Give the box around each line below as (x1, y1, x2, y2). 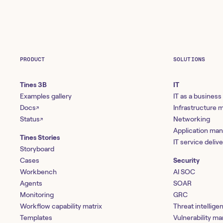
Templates (20, 214, 52, 222)
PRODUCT (20, 56, 45, 63)
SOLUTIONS (173, 56, 206, 63)
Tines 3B (20, 81, 47, 89)
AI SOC (173, 168, 195, 176)
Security (173, 156, 200, 164)
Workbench (20, 168, 57, 176)
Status (20, 115, 40, 123)
